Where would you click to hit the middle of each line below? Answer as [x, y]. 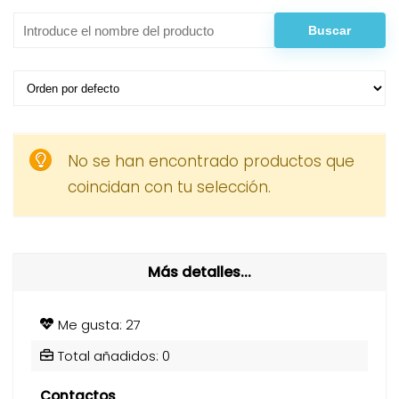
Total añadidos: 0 [114, 355]
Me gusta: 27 [99, 324]
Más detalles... [199, 272]
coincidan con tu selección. [169, 187]
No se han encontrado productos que [211, 161]
